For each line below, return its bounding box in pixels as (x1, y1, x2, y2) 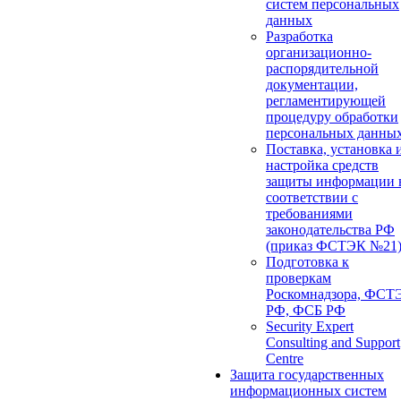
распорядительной (266, 61, 379, 76)
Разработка (266, 29, 333, 44)
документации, (266, 77, 358, 92)
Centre (266, 351, 303, 366)
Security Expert (266, 319, 354, 334)
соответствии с (266, 190, 358, 205)
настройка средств (266, 158, 379, 173)
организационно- (266, 45, 371, 60)
